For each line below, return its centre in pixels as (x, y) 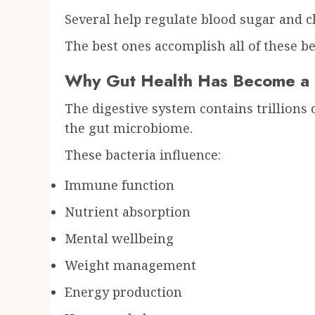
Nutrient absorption (128, 212)
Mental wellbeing (119, 239)
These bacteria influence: (143, 155)
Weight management (130, 265)
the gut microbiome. (129, 128)
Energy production (123, 292)
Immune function (120, 185)
